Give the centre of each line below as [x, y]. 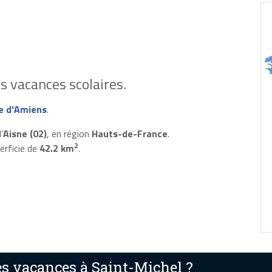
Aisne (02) [25, 133]
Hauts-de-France [129, 133]
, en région [69, 133]
